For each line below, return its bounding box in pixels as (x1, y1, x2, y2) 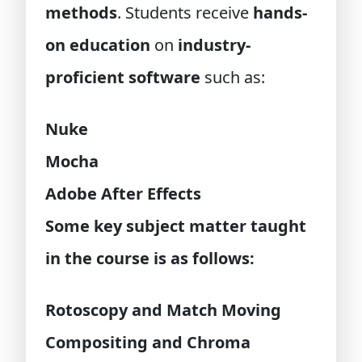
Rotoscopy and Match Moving (45, 299, 281, 321)
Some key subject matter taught (45, 215, 306, 237)
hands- (253, 2, 307, 23)
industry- (178, 34, 250, 56)
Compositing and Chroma (45, 331, 250, 353)
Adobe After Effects (45, 183, 201, 204)
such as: (200, 66, 265, 88)
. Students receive (117, 2, 253, 23)
